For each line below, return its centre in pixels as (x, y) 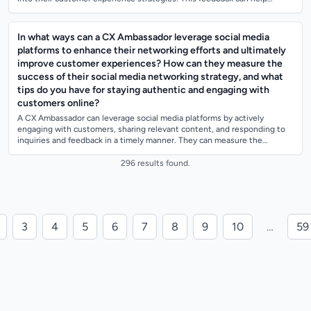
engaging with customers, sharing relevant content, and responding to (151, 129)
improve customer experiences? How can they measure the (150, 64)
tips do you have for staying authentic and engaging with (143, 90)
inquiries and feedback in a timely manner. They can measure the (140, 140)
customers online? (58, 103)
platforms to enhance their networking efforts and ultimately (152, 50)
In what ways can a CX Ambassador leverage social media (143, 37)
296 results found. (155, 163)
